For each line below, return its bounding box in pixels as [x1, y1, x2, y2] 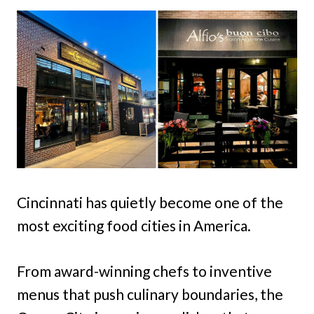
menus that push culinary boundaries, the [17, 285, 283, 303]
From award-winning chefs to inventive [17, 262, 272, 280]
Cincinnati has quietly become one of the [17, 193, 283, 211]
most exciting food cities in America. [17, 217, 251, 234]
